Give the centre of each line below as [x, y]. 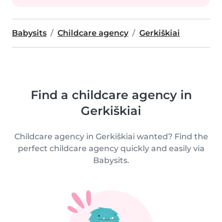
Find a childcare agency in [111, 95]
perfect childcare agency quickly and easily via [111, 148]
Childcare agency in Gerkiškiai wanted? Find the [111, 137]
